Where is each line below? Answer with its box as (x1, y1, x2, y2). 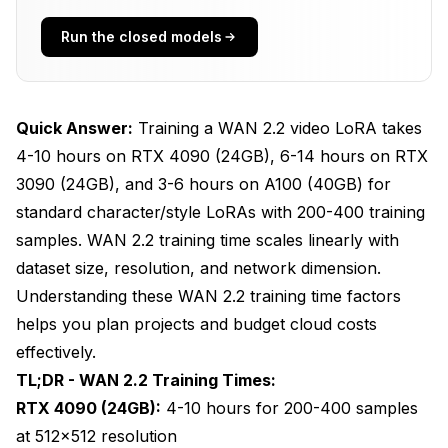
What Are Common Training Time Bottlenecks (59, 82, 376, 100)
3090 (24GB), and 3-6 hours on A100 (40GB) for (16, 173, 391, 194)
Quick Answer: (16, 117, 133, 138)
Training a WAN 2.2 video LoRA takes (133, 117, 422, 138)
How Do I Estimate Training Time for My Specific (59, 144, 396, 162)
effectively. (16, 341, 96, 362)
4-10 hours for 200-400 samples (161, 397, 418, 418)
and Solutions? (59, 103, 164, 121)
